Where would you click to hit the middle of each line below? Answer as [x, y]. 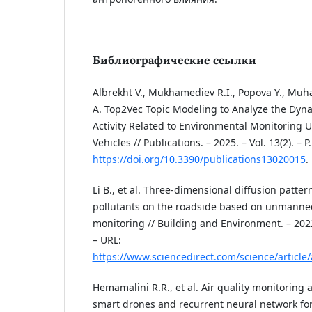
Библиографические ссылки [174, 60]
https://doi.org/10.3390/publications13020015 [199, 159]
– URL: [107, 240]
